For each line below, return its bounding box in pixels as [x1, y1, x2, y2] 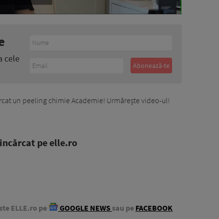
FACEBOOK [135, 202, 173, 213]
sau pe [112, 202, 134, 213]
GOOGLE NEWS [58, 202, 112, 213]
